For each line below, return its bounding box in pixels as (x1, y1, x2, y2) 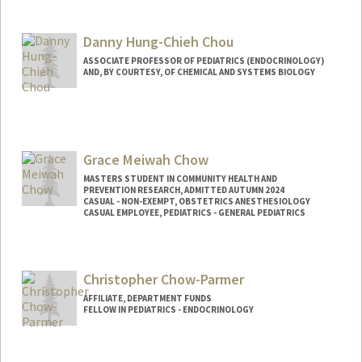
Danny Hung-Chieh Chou (82, 32, 234, 51)
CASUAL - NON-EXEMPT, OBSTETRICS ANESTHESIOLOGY (82, 195, 310, 207)
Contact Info (36, 246, 104, 261)
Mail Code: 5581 (36, 261, 111, 276)
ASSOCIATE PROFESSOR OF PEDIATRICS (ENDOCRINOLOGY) (82, 54, 324, 66)
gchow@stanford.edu (36, 277, 141, 293)
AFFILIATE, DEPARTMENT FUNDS (82, 293, 212, 305)
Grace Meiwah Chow (82, 149, 208, 169)
